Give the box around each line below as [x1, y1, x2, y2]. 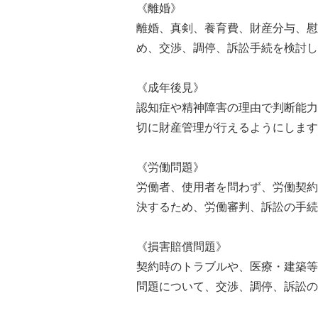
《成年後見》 [136, 81, 204, 94]
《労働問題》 [136, 160, 204, 173]
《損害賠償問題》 [136, 240, 227, 253]
